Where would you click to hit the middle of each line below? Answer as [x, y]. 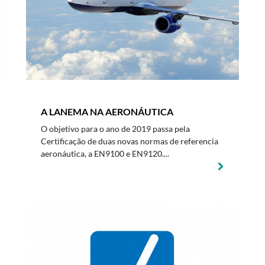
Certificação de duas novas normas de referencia [130, 141]
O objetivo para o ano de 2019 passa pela [115, 129]
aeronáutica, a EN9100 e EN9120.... [105, 153]
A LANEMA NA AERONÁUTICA [107, 112]
